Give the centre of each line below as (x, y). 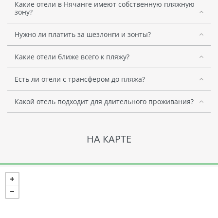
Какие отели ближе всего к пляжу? (72, 56)
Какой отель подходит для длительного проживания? (104, 101)
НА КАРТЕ (109, 139)
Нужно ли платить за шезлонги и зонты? (83, 34)
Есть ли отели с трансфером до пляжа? (80, 79)
